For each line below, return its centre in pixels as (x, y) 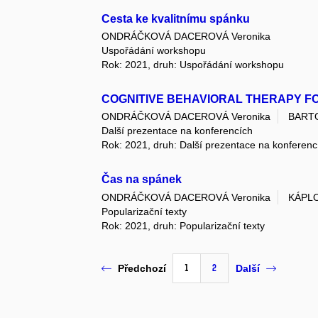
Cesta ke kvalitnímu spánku (176, 18)
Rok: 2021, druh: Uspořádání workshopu (193, 65)
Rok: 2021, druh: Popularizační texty (183, 225)
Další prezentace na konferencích (177, 131)
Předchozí (142, 269)
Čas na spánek (142, 180)
